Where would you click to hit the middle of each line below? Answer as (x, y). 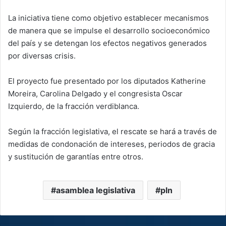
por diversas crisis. (42, 55)
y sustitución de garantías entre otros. (76, 156)
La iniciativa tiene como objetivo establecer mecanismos (108, 18)
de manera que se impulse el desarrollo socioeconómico (109, 30)
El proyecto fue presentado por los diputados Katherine (107, 81)
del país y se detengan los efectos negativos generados (107, 43)
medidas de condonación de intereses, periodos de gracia (111, 144)
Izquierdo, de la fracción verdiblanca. (74, 106)
